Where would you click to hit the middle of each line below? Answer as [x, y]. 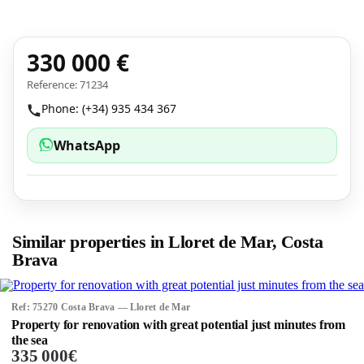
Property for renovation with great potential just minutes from [179, 325]
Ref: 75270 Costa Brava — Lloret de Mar [101, 307]
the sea [30, 340]
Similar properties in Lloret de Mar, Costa [168, 242]
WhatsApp [87, 145]
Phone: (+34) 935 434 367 [109, 108]
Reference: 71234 [67, 84]
